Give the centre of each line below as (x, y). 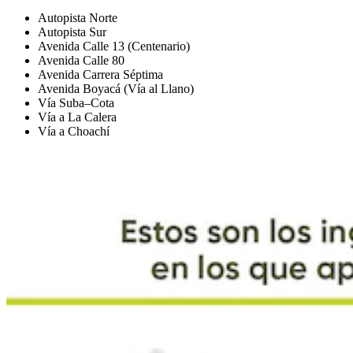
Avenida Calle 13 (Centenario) (114, 46)
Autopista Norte (78, 17)
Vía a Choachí (74, 131)
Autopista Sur (72, 32)
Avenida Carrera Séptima (100, 74)
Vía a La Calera (77, 117)
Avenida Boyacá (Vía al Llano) (116, 88)
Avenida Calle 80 (81, 60)
